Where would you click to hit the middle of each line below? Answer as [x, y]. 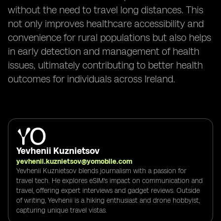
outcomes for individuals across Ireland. [92, 79]
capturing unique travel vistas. [62, 210]
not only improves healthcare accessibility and [106, 24]
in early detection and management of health [104, 51]
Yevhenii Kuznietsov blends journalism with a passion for [101, 171]
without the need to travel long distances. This [106, 10]
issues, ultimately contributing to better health [105, 65]
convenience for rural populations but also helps [110, 37]
